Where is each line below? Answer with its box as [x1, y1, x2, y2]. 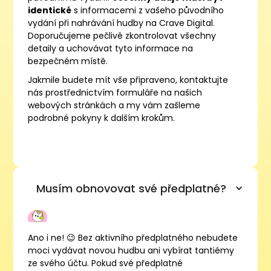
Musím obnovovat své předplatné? [36, 180, 226, 196]
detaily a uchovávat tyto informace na [28, 42, 194, 54]
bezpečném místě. [28, 54, 108, 67]
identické [28, 4, 72, 16]
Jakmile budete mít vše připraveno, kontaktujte [28, 73, 229, 86]
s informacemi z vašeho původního [71, 4, 224, 16]
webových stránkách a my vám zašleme [28, 99, 201, 111]
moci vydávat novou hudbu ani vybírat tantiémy [28, 244, 235, 256]
